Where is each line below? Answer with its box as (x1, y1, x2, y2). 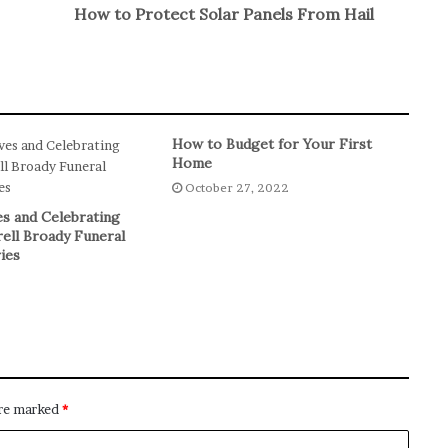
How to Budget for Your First (172, 135, 373, 154)
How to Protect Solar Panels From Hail (74, 4, 374, 25)
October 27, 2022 (185, 180, 290, 196)
